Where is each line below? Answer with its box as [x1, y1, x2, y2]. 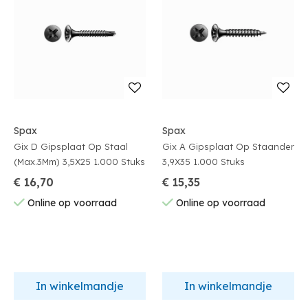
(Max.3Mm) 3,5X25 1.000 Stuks [93, 156, 145, 167]
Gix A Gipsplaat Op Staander [162, 141, 294, 152]
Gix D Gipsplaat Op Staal [14, 141, 128, 152]
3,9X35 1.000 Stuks [193, 156, 245, 167]
